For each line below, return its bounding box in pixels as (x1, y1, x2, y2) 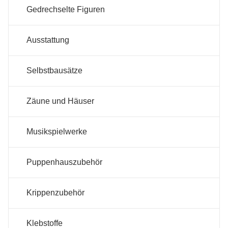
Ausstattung (26, 36, 69, 45)
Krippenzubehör (26, 188, 84, 197)
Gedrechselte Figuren (26, 5, 105, 14)
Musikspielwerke (26, 127, 87, 136)
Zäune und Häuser (26, 97, 94, 106)
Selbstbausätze (26, 66, 82, 75)
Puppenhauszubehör (26, 158, 102, 167)
